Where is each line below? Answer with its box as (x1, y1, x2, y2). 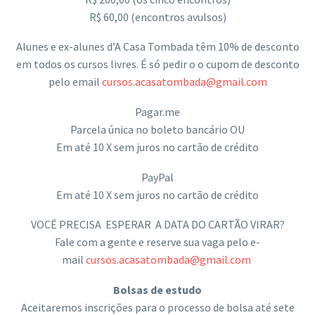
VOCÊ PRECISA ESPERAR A (30, 217, 164, 232)
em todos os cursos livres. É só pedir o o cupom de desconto (15, 57, 300, 72)
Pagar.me (135, 105, 180, 119)
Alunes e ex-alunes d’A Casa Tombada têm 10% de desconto (15, 39, 300, 54)
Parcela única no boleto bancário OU (70, 122, 245, 136)
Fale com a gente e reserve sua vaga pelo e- (55, 235, 260, 250)
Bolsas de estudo (113, 282, 202, 297)
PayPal (141, 169, 174, 184)
